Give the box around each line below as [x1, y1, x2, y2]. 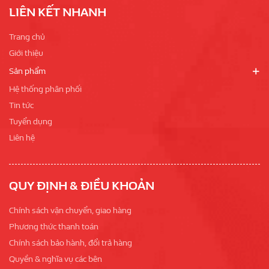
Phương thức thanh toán [9, 222, 98, 232]
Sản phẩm [9, 66, 46, 77]
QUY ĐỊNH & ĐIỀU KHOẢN [9, 179, 154, 193]
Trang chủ [9, 32, 45, 43]
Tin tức [9, 100, 34, 111]
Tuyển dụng [9, 116, 52, 127]
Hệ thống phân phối [9, 84, 82, 95]
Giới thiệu [9, 48, 43, 59]
